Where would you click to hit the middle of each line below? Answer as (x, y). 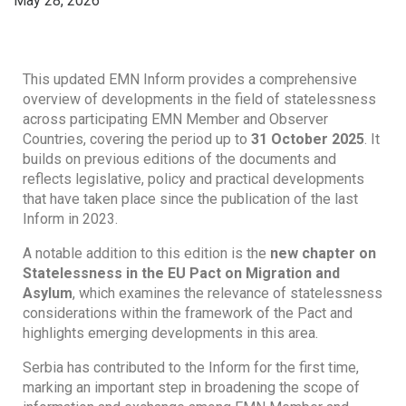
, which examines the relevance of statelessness (227, 293)
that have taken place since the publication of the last (190, 199)
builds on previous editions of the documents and (179, 159)
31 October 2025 (308, 139)
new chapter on (323, 253)
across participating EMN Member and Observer (175, 119)
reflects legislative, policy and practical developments (193, 179)
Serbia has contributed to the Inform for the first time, (191, 367)
